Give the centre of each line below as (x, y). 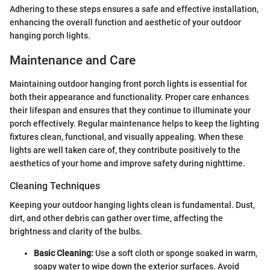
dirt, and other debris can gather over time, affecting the (116, 218)
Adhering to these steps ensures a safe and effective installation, (134, 9)
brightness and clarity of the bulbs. (76, 232)
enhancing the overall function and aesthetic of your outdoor (125, 23)
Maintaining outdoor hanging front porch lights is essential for (128, 83)
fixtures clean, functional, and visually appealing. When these (127, 137)
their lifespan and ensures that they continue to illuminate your (130, 110)
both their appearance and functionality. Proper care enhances (129, 97)
